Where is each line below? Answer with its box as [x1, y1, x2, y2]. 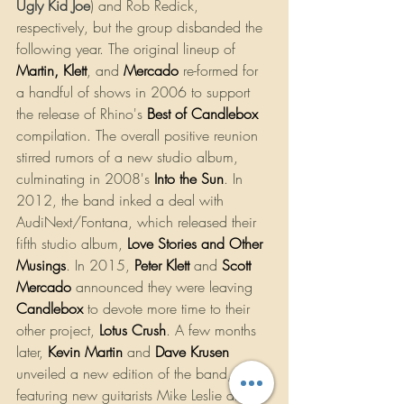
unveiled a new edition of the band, [16, 363, 236, 384]
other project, [16, 320, 99, 341]
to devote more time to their [87, 298, 254, 319]
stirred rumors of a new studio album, [16, 147, 243, 168]
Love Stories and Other [127, 234, 267, 254]
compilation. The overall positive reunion [16, 125, 262, 146]
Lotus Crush [99, 320, 166, 341]
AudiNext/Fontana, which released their [16, 212, 261, 233]
